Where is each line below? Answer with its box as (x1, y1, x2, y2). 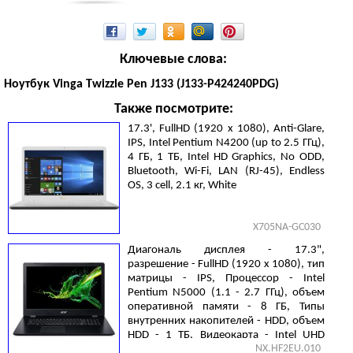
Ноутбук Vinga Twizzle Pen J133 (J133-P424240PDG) (4, 78, 279, 91)
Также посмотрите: (113, 102, 233, 117)
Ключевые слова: (120, 52, 228, 67)
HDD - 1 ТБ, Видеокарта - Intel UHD (128, 329, 325, 341)
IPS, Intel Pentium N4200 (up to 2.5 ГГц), (128, 137, 325, 149)
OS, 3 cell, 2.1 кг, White (128, 180, 236, 191)
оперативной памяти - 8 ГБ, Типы (128, 301, 325, 313)
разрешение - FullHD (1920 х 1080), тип (128, 258, 325, 270)
